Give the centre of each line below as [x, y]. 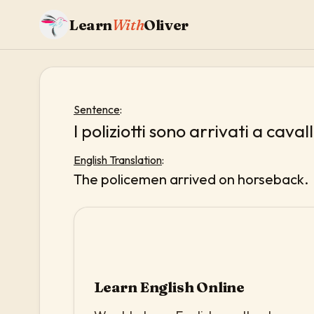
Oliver [166, 25]
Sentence [97, 109]
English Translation [118, 159]
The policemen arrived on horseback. [191, 179]
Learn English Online [169, 287]
